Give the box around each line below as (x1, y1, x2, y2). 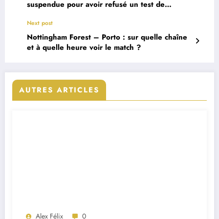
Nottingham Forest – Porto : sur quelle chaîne (27, 31, 187, 43)
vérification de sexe (27, 9, 95, 20)
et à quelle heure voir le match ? (27, 42, 141, 53)
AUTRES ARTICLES (19, 84, 99, 95)
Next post (27, 18, 53, 27)
